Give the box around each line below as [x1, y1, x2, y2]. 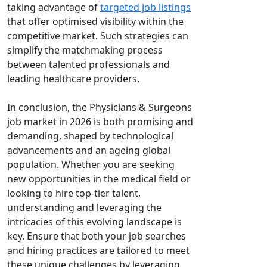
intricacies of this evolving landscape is [7, 215, 182, 228]
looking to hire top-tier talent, [7, 187, 141, 200]
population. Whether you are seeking [7, 158, 175, 171]
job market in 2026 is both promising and [7, 115, 193, 128]
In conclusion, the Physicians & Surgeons [7, 101, 192, 114]
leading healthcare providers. [7, 72, 139, 85]
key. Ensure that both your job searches [7, 229, 186, 243]
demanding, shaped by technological [7, 129, 173, 142]
